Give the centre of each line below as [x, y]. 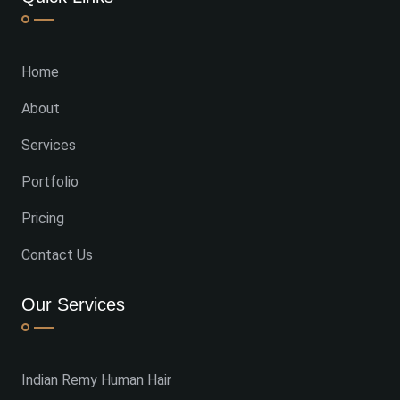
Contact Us [57, 254]
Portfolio [50, 181]
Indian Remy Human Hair [96, 379]
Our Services [73, 304]
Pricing [43, 218]
